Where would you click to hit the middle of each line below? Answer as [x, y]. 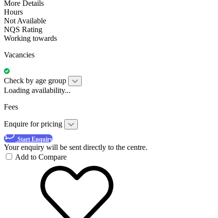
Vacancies [19, 54]
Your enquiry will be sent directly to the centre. [76, 147]
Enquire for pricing [34, 124]
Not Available [25, 20]
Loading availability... [37, 90]
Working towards [30, 38]
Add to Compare [41, 157]
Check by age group [35, 80]
